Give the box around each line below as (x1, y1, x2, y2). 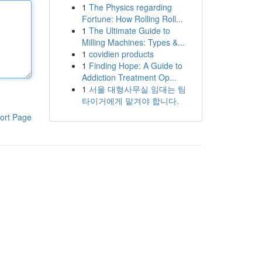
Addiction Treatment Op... (81, 71, 177, 83)
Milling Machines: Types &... (81, 36, 185, 48)
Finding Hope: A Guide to (88, 60, 182, 71)
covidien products (88, 48, 154, 60)
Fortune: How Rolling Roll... (81, 13, 183, 25)
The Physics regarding (88, 1, 172, 13)
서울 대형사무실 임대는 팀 (88, 83, 186, 95)
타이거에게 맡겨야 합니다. (81, 95, 179, 106)
